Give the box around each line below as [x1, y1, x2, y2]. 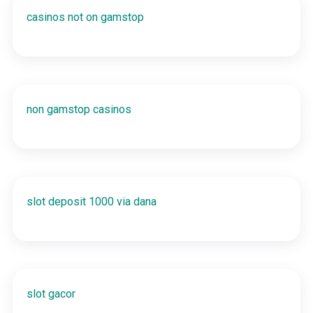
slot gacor [26, 286, 75, 300]
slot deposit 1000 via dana [26, 194, 156, 208]
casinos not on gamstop [26, 10, 144, 24]
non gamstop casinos [26, 102, 131, 116]
